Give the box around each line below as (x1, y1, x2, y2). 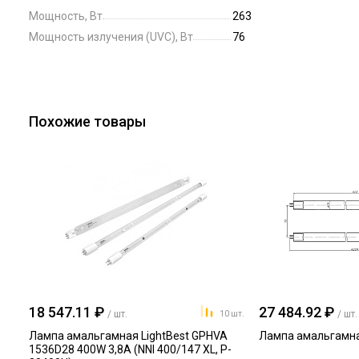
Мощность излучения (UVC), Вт (29, 30, 193, 43)
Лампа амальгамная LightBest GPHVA (29, 329, 228, 342)
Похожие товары (29, 113, 146, 130)
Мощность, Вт (29, 10, 103, 22)
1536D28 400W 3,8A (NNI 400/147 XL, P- (29, 343, 232, 356)
